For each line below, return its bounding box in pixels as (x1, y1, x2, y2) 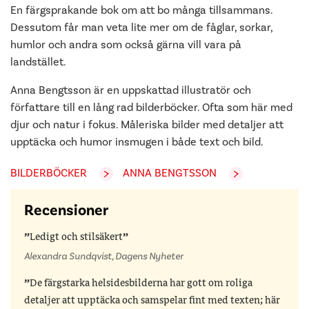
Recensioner (24, 201, 108, 220)
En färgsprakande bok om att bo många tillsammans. (10, 3, 272, 17)
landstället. (10, 55, 66, 69)
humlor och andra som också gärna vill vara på (10, 38, 241, 52)
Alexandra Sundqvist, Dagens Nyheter (24, 250, 183, 263)
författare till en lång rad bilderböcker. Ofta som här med (10, 101, 292, 114)
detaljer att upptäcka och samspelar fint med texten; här (24, 295, 280, 307)
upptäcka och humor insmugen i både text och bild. (10, 135, 263, 149)
